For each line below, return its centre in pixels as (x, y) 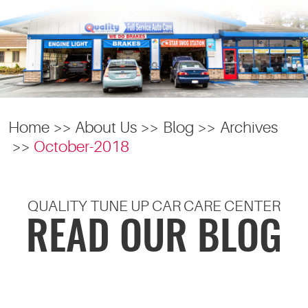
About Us (106, 127)
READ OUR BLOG (154, 239)
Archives (249, 127)
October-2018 (82, 146)
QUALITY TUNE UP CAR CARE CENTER (154, 206)
